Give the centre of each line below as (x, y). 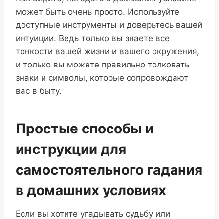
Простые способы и (85, 128)
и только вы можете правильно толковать (102, 64)
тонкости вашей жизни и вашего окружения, (108, 51)
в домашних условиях (91, 190)
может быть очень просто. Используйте (98, 11)
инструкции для (71, 149)
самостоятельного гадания (109, 169)
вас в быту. (39, 91)
